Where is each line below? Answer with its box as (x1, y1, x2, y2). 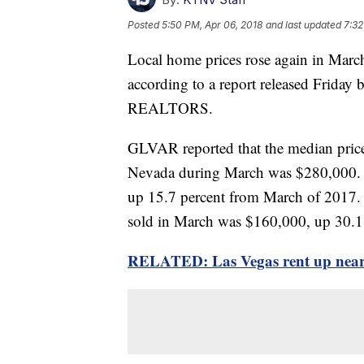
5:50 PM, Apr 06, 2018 (162, 19, 262, 32)
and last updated (266, 19, 341, 32)
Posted (128, 19, 162, 32)
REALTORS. (128, 97, 213, 119)
